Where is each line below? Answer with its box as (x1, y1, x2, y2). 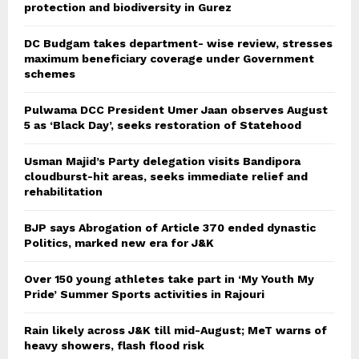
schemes (24, 67, 75, 81)
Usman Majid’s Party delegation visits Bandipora (24, 155, 301, 168)
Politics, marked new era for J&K (24, 236, 214, 250)
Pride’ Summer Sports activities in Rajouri (24, 288, 264, 301)
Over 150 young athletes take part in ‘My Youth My (24, 272, 314, 286)
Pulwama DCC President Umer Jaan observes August (24, 103, 328, 117)
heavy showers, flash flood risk (24, 339, 204, 353)
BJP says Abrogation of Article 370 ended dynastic (24, 221, 316, 235)
